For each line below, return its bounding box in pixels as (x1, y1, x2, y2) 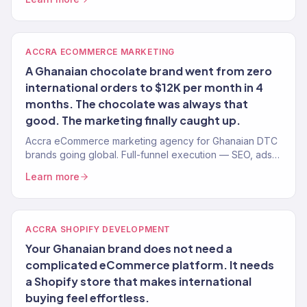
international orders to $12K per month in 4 (25, 80, 263, 95)
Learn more (25, 171, 79, 182)
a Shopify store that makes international (25, 274, 251, 288)
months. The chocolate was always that (25, 97, 248, 111)
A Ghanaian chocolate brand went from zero (25, 64, 272, 78)
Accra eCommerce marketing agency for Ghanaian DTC (25, 135, 278, 147)
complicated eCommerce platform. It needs (25, 258, 274, 272)
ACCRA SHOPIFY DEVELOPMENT (25, 224, 171, 234)
